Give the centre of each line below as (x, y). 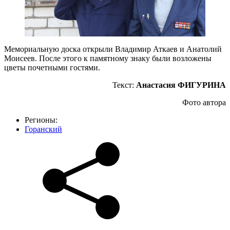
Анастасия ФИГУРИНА (181, 85)
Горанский (43, 129)
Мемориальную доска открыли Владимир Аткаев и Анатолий (113, 49)
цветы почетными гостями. (52, 67)
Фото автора (204, 102)
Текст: (124, 85)
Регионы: (41, 120)
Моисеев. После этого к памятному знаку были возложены (108, 58)
